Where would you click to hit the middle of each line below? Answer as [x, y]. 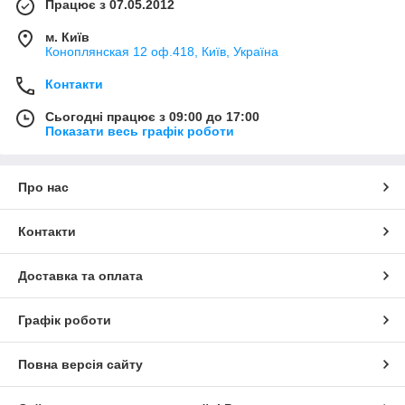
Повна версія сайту [80, 364]
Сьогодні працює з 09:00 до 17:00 [152, 117]
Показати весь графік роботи [140, 131]
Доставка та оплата [80, 276]
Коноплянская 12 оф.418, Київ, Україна [162, 52]
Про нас [43, 187]
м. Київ [67, 37]
